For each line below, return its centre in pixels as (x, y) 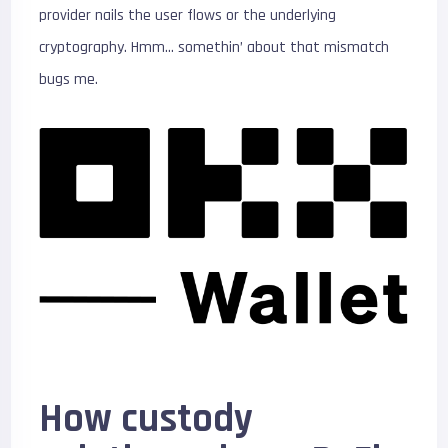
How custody (146, 419)
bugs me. (69, 79)
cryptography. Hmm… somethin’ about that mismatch (214, 47)
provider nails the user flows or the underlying (188, 15)
